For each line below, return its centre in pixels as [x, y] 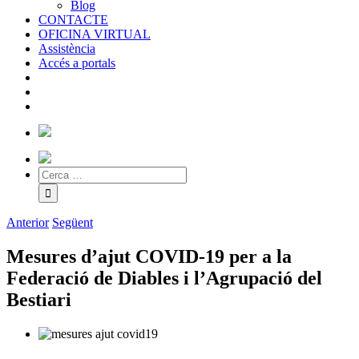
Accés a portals [77, 63]
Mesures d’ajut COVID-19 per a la [149, 256]
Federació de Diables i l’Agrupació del [164, 278]
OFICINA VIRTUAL [95, 34]
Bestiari [39, 299]
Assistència [67, 48]
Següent [73, 222]
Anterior [28, 222]
